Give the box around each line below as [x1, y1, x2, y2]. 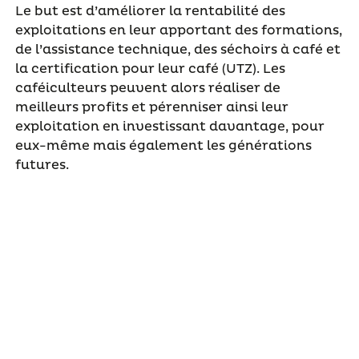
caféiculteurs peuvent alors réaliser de [14, 79, 280, 96]
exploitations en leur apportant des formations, [14, 22, 342, 38]
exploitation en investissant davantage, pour [14, 118, 325, 135]
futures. [14, 156, 69, 173]
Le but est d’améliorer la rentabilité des [14, 2, 285, 19]
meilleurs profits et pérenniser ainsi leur [14, 99, 288, 115]
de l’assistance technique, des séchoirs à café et [14, 41, 341, 58]
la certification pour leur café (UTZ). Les [14, 60, 285, 77]
